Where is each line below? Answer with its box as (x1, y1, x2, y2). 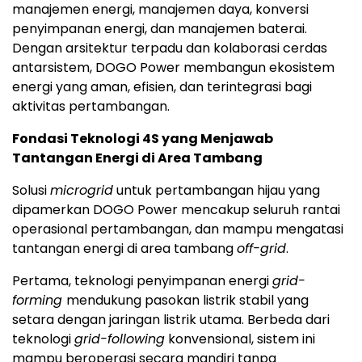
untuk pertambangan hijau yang (113, 180, 320, 200)
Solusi (12, 180, 50, 200)
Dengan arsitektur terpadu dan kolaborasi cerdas (12, 38, 327, 57)
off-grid (237, 238, 286, 258)
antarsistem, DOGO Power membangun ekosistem (12, 57, 335, 77)
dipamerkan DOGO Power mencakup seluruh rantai (12, 200, 340, 219)
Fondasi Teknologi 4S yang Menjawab (12, 128, 273, 148)
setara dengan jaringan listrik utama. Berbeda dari (12, 309, 330, 329)
